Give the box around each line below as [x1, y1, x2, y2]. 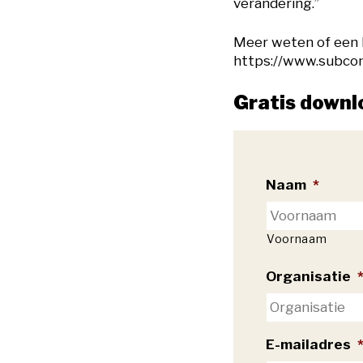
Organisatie [266, 267, 351, 284]
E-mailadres [266, 335, 351, 352]
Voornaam [267, 232, 327, 246]
